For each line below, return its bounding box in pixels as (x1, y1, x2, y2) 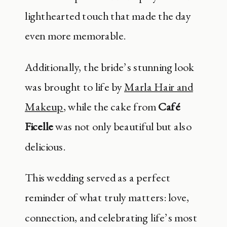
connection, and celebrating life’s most (25, 210, 198, 225)
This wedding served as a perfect (25, 170, 170, 185)
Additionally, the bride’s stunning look (25, 59, 195, 74)
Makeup (25, 99, 63, 115)
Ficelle (25, 119, 53, 134)
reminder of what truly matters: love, (25, 190, 190, 205)
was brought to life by (25, 79, 124, 95)
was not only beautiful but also (53, 119, 192, 134)
